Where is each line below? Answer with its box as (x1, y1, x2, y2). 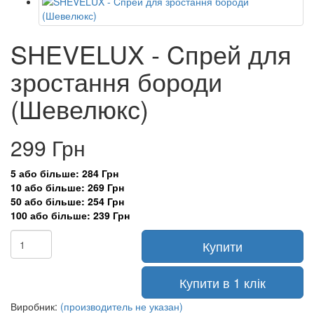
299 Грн (11, 132, 86, 163)
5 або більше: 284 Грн (11, 166, 118, 180)
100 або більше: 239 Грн (11, 208, 130, 222)
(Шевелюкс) (11, 90, 149, 126)
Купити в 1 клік (179, 273, 266, 292)
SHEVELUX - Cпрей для (11, 36, 292, 71)
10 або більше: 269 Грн (11, 180, 124, 194)
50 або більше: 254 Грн (11, 194, 124, 208)
